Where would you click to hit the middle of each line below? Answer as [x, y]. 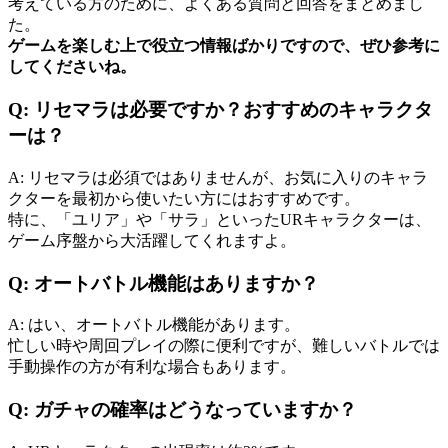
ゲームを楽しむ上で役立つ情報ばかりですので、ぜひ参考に [224, 46]
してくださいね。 [72, 67]
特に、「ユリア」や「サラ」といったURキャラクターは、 [219, 219]
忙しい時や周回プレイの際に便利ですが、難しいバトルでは [224, 346]
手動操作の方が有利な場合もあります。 [152, 367]
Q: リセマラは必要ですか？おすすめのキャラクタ [220, 110]
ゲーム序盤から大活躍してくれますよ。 [152, 240]
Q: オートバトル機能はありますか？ [163, 283]
